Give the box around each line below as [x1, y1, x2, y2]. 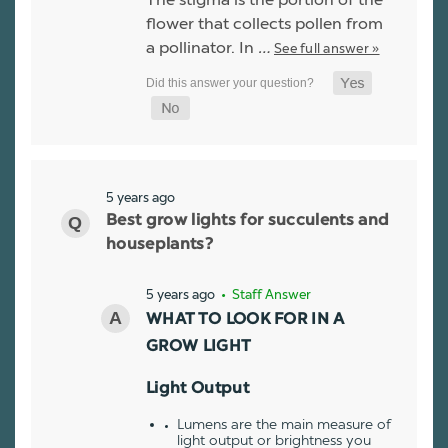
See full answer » [274, 39, 380, 56]
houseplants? [106, 236, 213, 253]
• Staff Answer [218, 286, 311, 302]
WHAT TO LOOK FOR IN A [146, 311, 345, 328]
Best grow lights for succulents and [106, 212, 390, 229]
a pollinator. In [146, 37, 258, 57]
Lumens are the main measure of [176, 415, 391, 433]
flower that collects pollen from [146, 13, 383, 33]
